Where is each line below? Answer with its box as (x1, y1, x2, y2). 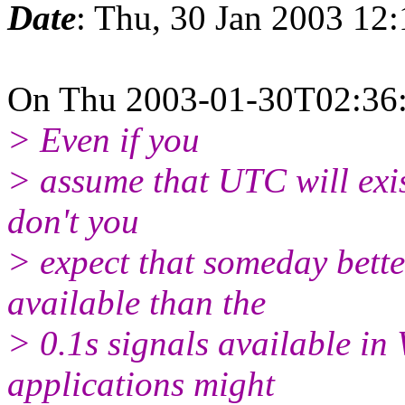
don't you (7, 201, 139, 240)
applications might (7, 363, 275, 403)
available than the (7, 282, 266, 322)
